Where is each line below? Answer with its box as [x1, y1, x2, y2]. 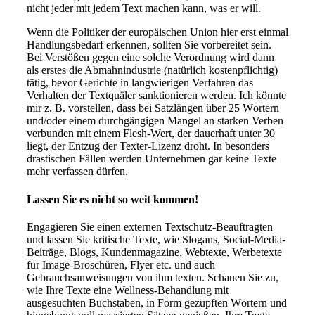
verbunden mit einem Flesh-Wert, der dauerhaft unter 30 [27, 127, 275, 140]
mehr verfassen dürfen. [27, 165, 128, 178]
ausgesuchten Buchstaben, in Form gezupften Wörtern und [27, 296, 287, 309]
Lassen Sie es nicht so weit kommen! [27, 193, 198, 205]
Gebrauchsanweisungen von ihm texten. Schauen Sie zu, [27, 271, 278, 283]
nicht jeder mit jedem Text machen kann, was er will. [27, 2, 261, 15]
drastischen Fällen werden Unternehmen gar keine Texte [27, 153, 276, 165]
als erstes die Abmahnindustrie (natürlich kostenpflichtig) [27, 64, 278, 77]
